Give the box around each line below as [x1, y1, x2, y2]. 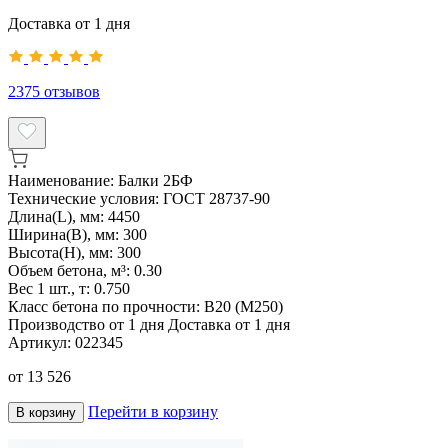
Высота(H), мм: [8, 243, 117, 261]
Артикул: [8, 333, 75, 351]
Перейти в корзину [88, 402, 218, 420]
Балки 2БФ [118, 171, 193, 189]
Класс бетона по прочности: [8, 297, 204, 315]
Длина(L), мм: [8, 207, 108, 225]
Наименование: [8, 171, 114, 189]
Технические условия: [8, 189, 163, 207]
